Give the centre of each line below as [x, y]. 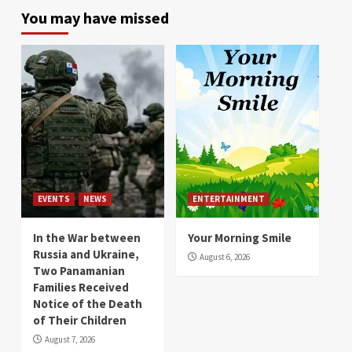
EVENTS [54, 198]
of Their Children [80, 320]
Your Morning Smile [240, 237]
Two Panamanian [79, 270]
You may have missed [95, 17]
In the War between [87, 237]
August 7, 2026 [70, 339]
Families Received [81, 287]
